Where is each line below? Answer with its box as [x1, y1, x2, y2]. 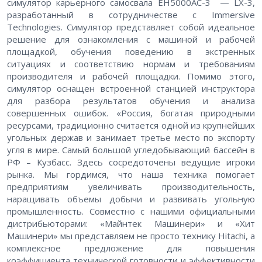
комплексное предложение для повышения [7, 242, 255, 254]
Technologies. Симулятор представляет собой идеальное [7, 21, 255, 33]
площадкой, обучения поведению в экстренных [7, 46, 255, 58]
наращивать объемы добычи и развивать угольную [7, 193, 255, 205]
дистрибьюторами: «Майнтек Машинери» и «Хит [7, 218, 255, 230]
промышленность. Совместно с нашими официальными [7, 205, 255, 218]
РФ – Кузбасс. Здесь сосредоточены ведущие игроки [7, 156, 255, 168]
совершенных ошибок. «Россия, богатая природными [7, 107, 255, 119]
